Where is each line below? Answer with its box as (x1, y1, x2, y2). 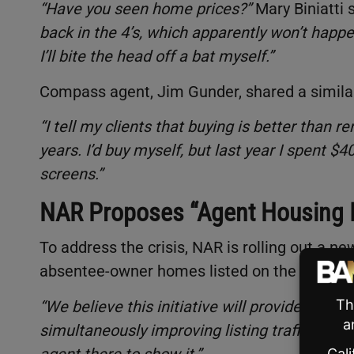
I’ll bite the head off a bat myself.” (40, 47, 273, 66)
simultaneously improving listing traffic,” (40, 320, 319, 340)
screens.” (40, 164, 103, 184)
